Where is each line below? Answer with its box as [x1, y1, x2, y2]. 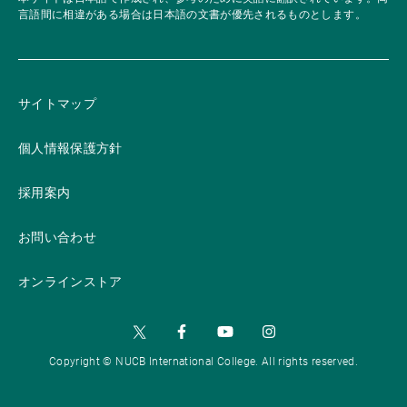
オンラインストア [18, 274, 123, 289]
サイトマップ [18, 96, 97, 111]
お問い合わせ [18, 230, 97, 244]
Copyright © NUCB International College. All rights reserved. [49, 355, 358, 368]
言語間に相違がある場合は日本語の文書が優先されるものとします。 [18, 8, 366, 21]
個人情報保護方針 [18, 141, 123, 155]
